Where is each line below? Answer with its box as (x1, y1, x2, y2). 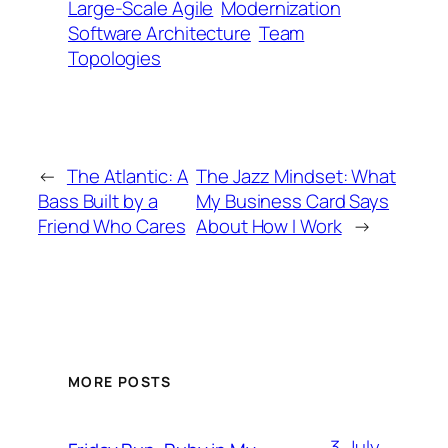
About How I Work (196, 212, 342, 239)
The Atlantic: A (66, 162, 189, 189)
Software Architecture (68, 20, 251, 47)
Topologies (68, 45, 162, 72)
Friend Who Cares (38, 212, 186, 239)
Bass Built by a (38, 187, 158, 214)
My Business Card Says (196, 187, 390, 214)
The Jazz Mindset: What (196, 162, 396, 189)
